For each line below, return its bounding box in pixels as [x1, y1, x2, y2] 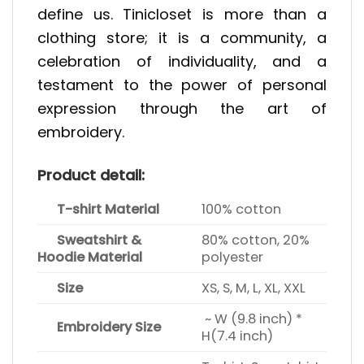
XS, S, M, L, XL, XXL [201, 278, 306, 297]
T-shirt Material [37, 199, 159, 219]
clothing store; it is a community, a [37, 28, 327, 49]
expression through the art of [37, 98, 327, 119]
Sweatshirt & [37, 230, 141, 249]
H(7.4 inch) [201, 326, 274, 345]
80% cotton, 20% [201, 230, 310, 249]
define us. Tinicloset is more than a [37, 4, 327, 25]
